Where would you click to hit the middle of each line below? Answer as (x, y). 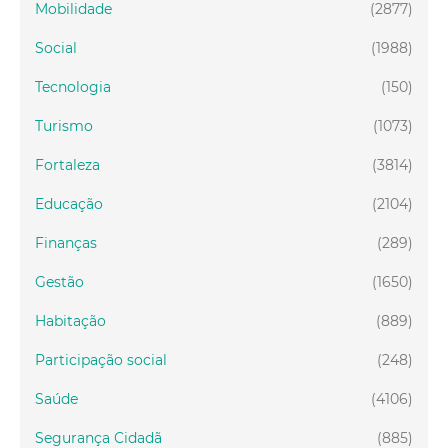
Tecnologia (73, 86)
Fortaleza (67, 164)
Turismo (64, 125)
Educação (69, 203)
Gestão (59, 281)
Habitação (70, 320)
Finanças (66, 242)
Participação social (101, 359)
